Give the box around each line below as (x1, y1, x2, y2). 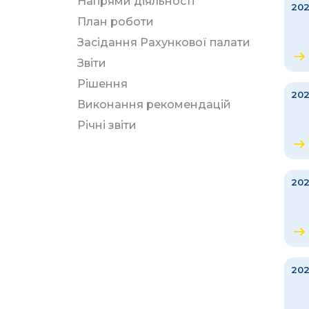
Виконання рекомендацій (77, 98, 231, 111)
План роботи (77, 15, 154, 28)
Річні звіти (77, 119, 137, 132)
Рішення (77, 77, 128, 90)
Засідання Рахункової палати (77, 36, 250, 49)
